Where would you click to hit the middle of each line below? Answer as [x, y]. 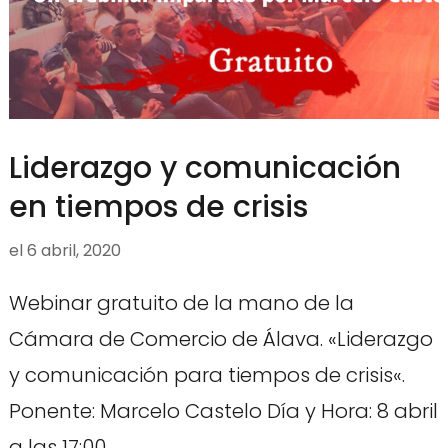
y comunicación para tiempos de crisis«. [206, 374]
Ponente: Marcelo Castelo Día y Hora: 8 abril [223, 410]
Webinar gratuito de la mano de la [181, 302]
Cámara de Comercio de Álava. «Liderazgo [220, 338]
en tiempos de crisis [158, 206]
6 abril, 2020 [73, 250]
